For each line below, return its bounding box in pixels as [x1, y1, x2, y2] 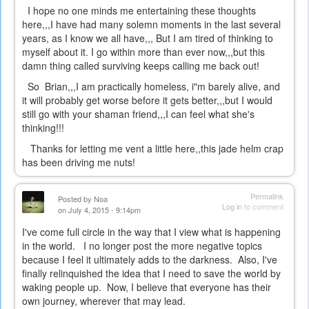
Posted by [58, 193, 94, 205]
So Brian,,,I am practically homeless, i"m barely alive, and [22, 79, 280, 94]
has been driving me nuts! [22, 155, 135, 170]
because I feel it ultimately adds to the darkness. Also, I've [22, 252, 277, 267]
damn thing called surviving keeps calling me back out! [22, 59, 259, 73]
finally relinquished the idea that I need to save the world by [22, 266, 281, 281]
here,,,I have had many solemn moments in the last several [22, 17, 281, 32]
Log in [222, 201, 242, 212]
